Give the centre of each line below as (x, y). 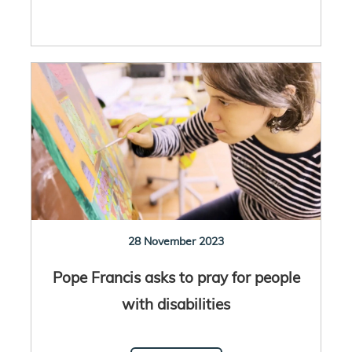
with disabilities (176, 303)
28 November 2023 (176, 241)
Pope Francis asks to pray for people (176, 277)
